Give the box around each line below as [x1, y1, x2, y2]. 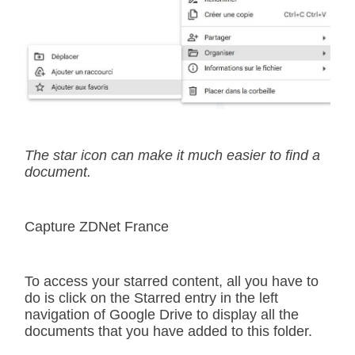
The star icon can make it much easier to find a [25, 147, 320, 164]
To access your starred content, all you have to [25, 273, 319, 290]
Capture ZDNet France [25, 219, 169, 235]
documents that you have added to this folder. [25, 323, 312, 340]
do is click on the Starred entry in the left [25, 290, 278, 307]
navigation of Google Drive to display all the [25, 307, 299, 323]
